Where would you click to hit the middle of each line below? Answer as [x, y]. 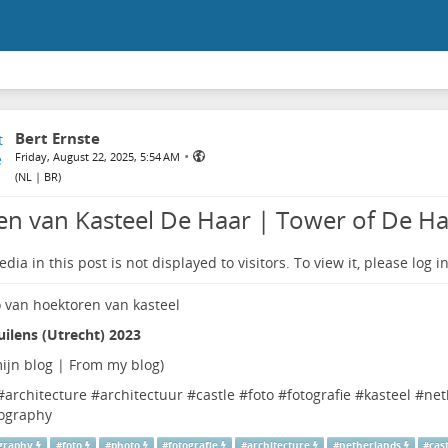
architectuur [141, 395]
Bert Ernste [57, 138]
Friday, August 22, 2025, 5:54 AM [97, 156]
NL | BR [37, 176]
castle [215, 395]
